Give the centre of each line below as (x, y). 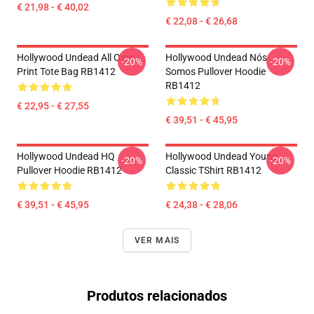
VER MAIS (157, 240)
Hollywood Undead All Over (75, 57)
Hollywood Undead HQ (66, 156)
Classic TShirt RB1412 (213, 170)
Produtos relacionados (157, 296)
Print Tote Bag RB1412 (66, 71)
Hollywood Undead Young (221, 156)
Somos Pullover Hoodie (216, 71)
